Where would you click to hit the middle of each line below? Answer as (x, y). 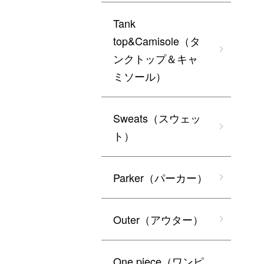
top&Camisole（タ (157, 41)
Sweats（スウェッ (157, 118)
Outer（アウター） (158, 220)
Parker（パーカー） (160, 178)
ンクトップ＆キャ (156, 59)
